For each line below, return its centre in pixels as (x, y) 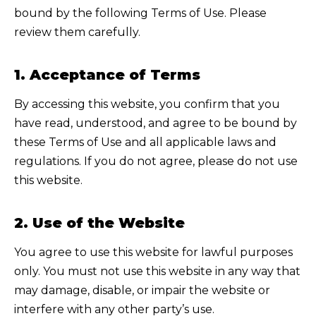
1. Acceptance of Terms (107, 75)
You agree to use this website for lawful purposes (153, 253)
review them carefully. (77, 32)
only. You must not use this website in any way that (157, 272)
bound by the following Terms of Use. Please (140, 13)
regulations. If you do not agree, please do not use (156, 162)
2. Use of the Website (99, 223)
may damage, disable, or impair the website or (142, 291)
